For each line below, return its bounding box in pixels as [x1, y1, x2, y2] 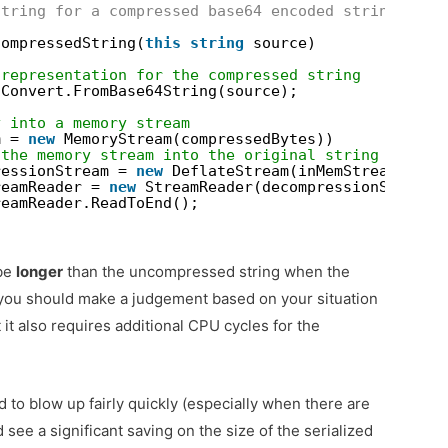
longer [16, 262, 64, 282]
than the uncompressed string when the [63, 262, 351, 282]
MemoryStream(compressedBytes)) [64, 130, 335, 149]
